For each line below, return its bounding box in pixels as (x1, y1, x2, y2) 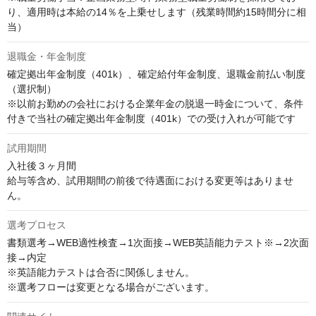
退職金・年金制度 (7, 51, 86, 63)
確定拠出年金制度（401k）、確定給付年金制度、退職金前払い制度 (7, 68, 305, 80)
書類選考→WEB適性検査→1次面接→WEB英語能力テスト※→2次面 (7, 237, 309, 249)
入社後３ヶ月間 (7, 160, 76, 172)
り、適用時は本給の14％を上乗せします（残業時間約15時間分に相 (7, 6, 306, 18)
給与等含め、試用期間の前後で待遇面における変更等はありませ (7, 175, 293, 187)
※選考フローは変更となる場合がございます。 (7, 281, 214, 293)
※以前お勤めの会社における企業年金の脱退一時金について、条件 (7, 98, 303, 110)
